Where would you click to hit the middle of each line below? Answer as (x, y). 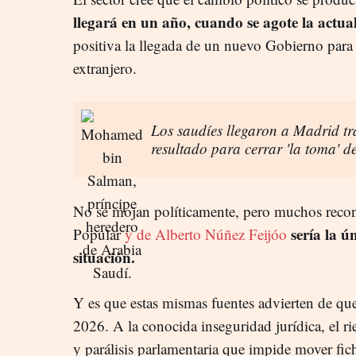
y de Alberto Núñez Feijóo (206, 234)
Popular (99, 234)
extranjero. (105, 68)
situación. (104, 257)
